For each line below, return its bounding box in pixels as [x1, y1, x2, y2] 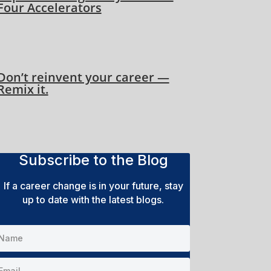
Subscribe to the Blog [18, 151, 168, 169]
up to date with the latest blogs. [22, 193, 165, 206]
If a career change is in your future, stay [3, 179, 183, 192]
